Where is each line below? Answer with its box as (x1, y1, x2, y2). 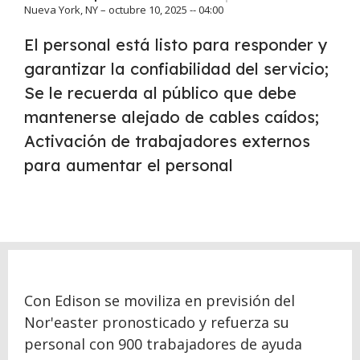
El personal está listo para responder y (24, 35, 328, 55)
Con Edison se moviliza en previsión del (24, 291, 295, 310)
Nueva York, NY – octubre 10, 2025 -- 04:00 (24, 2, 223, 17)
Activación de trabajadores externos (24, 131, 310, 151)
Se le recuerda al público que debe (24, 83, 297, 103)
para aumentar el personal (24, 155, 233, 175)
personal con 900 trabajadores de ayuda (24, 334, 302, 354)
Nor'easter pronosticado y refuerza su (24, 313, 289, 332)
